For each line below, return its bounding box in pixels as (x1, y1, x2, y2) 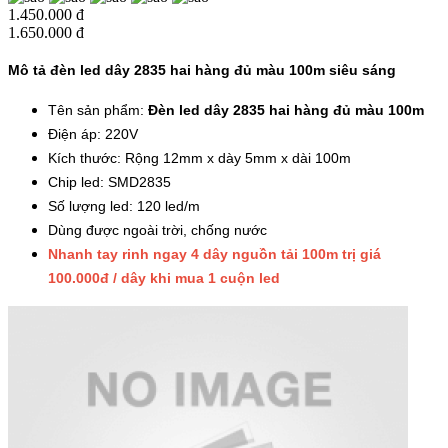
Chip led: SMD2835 (48, 174, 171, 191)
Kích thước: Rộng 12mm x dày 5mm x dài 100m (48, 150, 351, 167)
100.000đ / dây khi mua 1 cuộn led (48, 270, 280, 287)
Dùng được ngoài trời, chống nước (48, 222, 267, 239)
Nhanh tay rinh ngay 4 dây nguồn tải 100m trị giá (48, 246, 381, 263)
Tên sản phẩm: (48, 102, 148, 119)
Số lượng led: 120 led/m (48, 198, 200, 215)
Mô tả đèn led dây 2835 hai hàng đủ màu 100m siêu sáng (8, 62, 396, 79)
